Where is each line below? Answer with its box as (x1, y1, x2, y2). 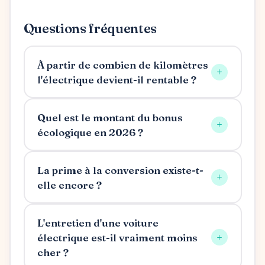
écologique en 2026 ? (37, 125, 143, 138)
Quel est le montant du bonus (37, 111, 183, 124)
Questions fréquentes (23, 20, 157, 37)
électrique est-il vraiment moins (37, 231, 198, 244)
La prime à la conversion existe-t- (37, 163, 203, 176)
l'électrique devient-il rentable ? (37, 73, 196, 86)
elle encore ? (37, 178, 102, 191)
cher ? (37, 245, 69, 258)
